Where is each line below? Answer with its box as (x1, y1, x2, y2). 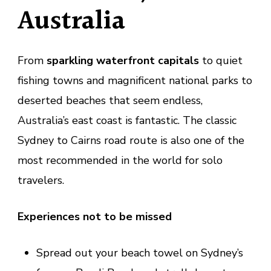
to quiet (199, 53, 243, 68)
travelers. (18, 173, 64, 188)
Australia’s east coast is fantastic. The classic (18, 113, 237, 128)
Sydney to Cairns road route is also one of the (18, 133, 244, 148)
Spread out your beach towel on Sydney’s (36, 246, 243, 261)
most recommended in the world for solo (18, 153, 223, 168)
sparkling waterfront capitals (47, 53, 199, 68)
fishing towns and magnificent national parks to (18, 73, 252, 88)
